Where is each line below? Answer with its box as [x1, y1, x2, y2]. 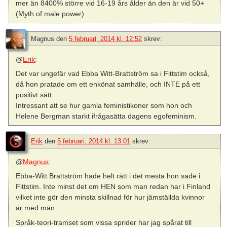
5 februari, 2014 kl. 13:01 [57, 137, 130, 145]
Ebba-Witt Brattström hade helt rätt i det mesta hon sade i [16, 172, 201, 180]
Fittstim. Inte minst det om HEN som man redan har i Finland [16, 182, 211, 191]
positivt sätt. [16, 91, 54, 99]
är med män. [16, 204, 57, 212]
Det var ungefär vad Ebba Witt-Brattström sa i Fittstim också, [16, 69, 210, 78]
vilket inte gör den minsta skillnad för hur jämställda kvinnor [16, 193, 205, 202]
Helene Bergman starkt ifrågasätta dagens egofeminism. [16, 112, 197, 121]
